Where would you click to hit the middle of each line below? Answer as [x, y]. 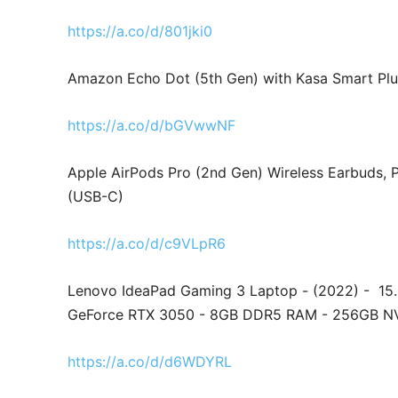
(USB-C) [96, 196]
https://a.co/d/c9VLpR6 [147, 243]
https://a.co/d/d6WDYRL [150, 361]
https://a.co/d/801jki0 [140, 31]
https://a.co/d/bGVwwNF [151, 125]
